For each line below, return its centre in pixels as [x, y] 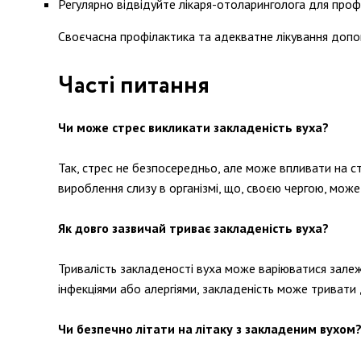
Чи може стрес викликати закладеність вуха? [193, 127]
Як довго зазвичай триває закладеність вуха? [193, 228]
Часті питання [134, 86]
